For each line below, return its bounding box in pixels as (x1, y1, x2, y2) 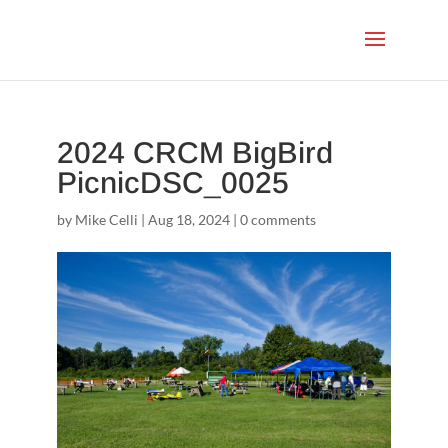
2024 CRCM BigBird (56, 136, 333, 169)
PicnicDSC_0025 (56, 166, 289, 199)
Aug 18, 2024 (147, 211, 230, 228)
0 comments (239, 211, 316, 228)
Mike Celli (74, 211, 138, 228)
